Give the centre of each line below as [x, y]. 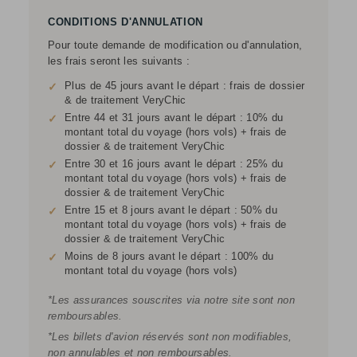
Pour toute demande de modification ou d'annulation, [175, 45]
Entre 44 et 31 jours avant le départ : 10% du [174, 117]
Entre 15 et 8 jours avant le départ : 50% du [171, 210]
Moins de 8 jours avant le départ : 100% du [169, 256]
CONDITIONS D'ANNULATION [126, 22]
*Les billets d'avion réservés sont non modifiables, [170, 336]
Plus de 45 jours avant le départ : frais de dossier [185, 85]
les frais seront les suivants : [119, 61]
